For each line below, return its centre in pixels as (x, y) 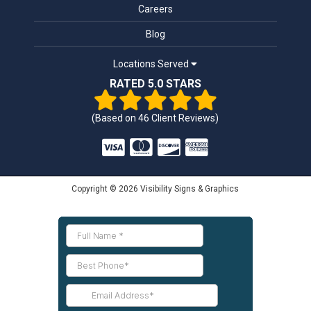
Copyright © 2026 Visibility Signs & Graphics (155, 188)
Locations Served (152, 64)
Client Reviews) (184, 118)
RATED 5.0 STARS (155, 83)
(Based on (115, 118)
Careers (155, 9)
